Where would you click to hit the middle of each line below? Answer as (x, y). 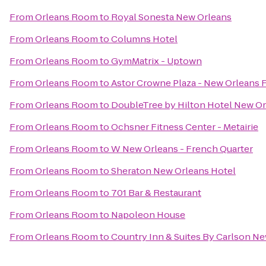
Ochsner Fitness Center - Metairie (185, 127)
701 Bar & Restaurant (156, 193)
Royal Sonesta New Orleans (171, 17)
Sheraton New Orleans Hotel (173, 171)
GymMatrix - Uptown (156, 61)
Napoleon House (148, 215)
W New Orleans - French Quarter (182, 149)
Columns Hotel (144, 39)
